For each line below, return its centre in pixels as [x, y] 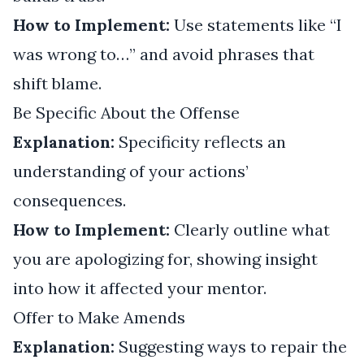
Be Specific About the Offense [126, 112]
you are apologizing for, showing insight [165, 258]
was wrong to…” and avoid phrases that [164, 54]
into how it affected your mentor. [140, 288]
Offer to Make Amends [99, 317]
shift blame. [57, 83]
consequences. [69, 200]
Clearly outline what [250, 229]
